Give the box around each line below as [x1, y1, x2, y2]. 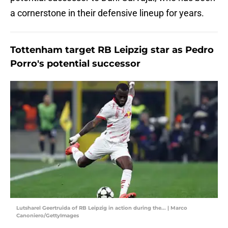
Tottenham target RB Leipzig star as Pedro [10, 44, 214, 56]
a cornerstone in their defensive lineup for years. [10, 8, 204, 19]
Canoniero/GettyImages [16, 212, 79, 219]
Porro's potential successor [10, 58, 140, 70]
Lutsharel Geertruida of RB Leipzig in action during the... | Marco [16, 205, 187, 212]
